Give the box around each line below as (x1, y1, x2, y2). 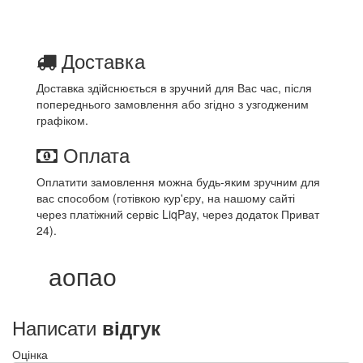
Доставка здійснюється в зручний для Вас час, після (36, 79, 312, 96)
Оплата (58, 139, 130, 169)
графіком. (36, 111, 88, 128)
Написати (12, 312, 102, 341)
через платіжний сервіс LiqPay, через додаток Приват (36, 205, 319, 222)
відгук (102, 313, 160, 341)
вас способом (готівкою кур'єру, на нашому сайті (36, 189, 295, 206)
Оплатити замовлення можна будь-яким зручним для (36, 173, 320, 190)
